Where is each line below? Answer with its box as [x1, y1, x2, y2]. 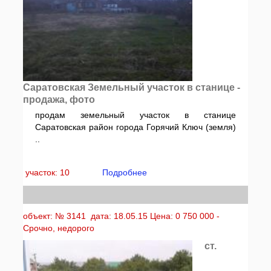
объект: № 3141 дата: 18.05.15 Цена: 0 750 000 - [23, 211, 220, 221]
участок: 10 [25, 168, 73, 177]
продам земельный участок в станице [35, 110, 236, 120]
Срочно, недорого [23, 223, 95, 233]
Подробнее [102, 168, 148, 177]
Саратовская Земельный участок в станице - [23, 82, 241, 93]
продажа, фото [23, 94, 96, 105]
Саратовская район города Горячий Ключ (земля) [35, 122, 236, 132]
